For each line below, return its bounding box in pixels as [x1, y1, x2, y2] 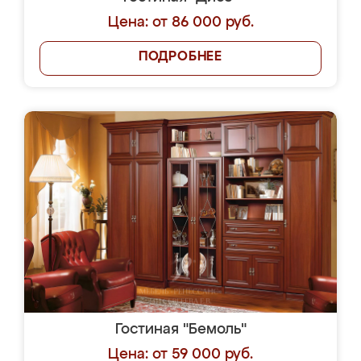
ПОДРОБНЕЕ [138, 51, 223, 64]
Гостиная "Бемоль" [114, 322, 247, 337]
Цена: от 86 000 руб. [107, 15, 254, 30]
